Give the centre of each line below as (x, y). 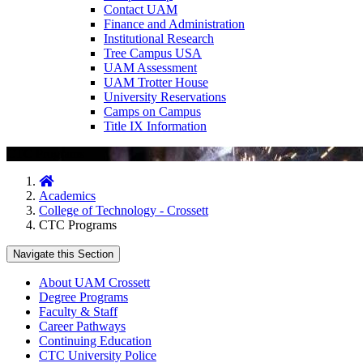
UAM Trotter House (156, 83)
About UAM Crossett (94, 283)
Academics (67, 196)
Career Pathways (82, 327)
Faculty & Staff (78, 312)
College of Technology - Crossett (124, 211)
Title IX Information (155, 126)
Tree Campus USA (153, 53)
